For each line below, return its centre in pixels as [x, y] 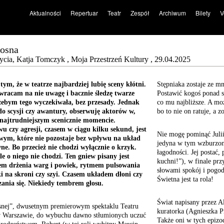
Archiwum [172, 13]
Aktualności [45, 13]
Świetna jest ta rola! [185, 179]
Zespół [140, 13]
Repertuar [84, 13]
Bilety [203, 13]
